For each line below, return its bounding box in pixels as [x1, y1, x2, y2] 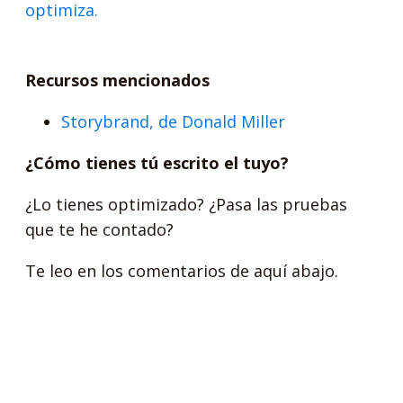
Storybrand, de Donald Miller [61, 111, 286, 132]
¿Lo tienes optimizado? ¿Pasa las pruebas [25, 193, 348, 215]
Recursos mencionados [25, 69, 210, 91]
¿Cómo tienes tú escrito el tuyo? [25, 152, 290, 174]
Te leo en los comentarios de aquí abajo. [25, 260, 339, 282]
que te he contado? [25, 219, 175, 240]
